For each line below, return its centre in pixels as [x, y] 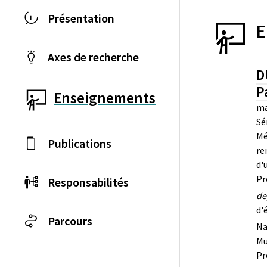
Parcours [70, 221]
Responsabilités [88, 182]
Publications [80, 143]
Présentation [81, 18]
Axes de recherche [93, 57]
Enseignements [105, 98]
